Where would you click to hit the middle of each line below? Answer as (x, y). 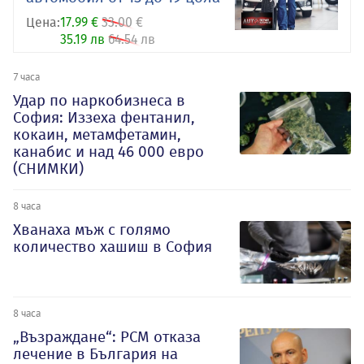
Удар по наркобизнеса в (99, 101)
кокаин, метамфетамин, (97, 135)
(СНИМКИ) (48, 169)
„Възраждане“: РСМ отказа (107, 336)
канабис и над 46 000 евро (108, 152)
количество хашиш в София (113, 247)
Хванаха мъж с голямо (92, 230)
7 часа (26, 77)
